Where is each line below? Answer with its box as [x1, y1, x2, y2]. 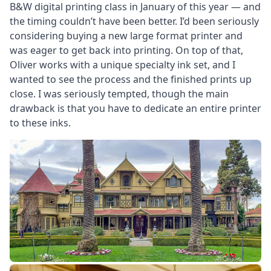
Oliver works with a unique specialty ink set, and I [10, 57, 235, 71]
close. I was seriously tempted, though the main [10, 87, 229, 100]
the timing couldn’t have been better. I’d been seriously [10, 14, 259, 28]
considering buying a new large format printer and [10, 28, 243, 42]
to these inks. [10, 116, 71, 129]
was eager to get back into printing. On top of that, [10, 43, 243, 57]
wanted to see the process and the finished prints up [10, 72, 252, 86]
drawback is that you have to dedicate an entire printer [10, 101, 261, 115]
